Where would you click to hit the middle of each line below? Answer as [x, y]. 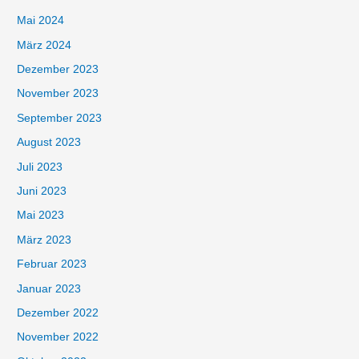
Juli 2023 [40, 167]
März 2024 [44, 45]
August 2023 [49, 143]
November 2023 [58, 94]
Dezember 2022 [58, 313]
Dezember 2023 [58, 69]
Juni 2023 [42, 191]
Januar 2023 [49, 288]
